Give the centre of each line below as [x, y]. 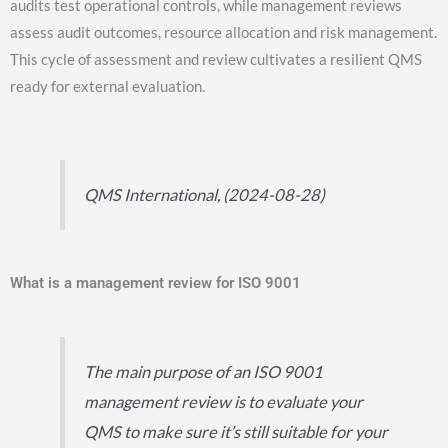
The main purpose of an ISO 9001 [204, 371]
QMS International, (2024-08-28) [205, 194]
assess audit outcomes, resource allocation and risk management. [223, 32]
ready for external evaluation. [107, 86]
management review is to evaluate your [224, 401]
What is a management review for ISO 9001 [155, 283]
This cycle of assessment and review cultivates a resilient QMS [216, 59]
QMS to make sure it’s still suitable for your [236, 431]
